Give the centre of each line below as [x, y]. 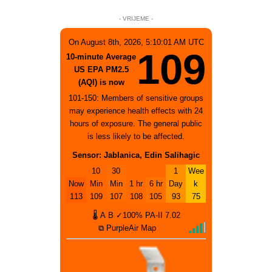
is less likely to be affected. [136, 136]
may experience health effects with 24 [136, 110]
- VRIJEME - [136, 18]
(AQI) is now [101, 82]
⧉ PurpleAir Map [127, 228]
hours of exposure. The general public [136, 123]
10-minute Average [101, 56]
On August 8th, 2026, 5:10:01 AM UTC [136, 42]
